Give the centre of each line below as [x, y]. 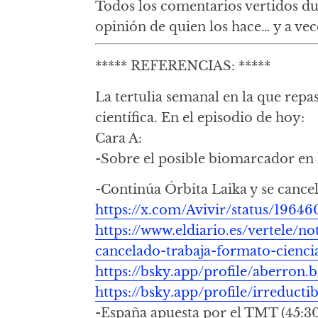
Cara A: [119, 138]
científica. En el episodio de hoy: [200, 117]
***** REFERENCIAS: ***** [183, 65]
